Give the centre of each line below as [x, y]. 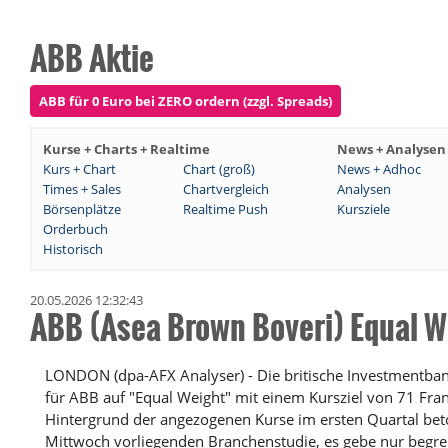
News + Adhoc [379, 169]
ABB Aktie [92, 57]
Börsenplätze [82, 209]
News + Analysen [391, 149]
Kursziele [363, 209]
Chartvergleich [226, 189]
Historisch [73, 249]
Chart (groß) [219, 169]
